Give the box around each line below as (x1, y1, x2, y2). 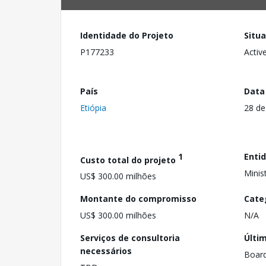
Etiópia (80, 102, 106, 113)
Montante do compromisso (80, 193, 197, 205)
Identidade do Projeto (80, 30, 173, 41)
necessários (80, 245, 132, 257)
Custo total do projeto (80, 154, 178, 166)
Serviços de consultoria (80, 232, 180, 244)
